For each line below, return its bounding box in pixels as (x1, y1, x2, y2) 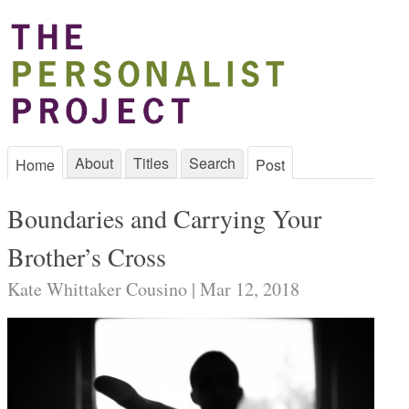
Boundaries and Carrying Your (7, 201, 321, 236)
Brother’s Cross (7, 239, 166, 274)
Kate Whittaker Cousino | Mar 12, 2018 (7, 277, 299, 301)
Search (189, 152, 236, 173)
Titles (133, 152, 169, 173)
